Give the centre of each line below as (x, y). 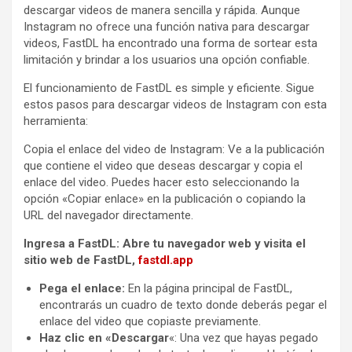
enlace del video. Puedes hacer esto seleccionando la (161, 182)
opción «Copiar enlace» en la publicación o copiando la (165, 198)
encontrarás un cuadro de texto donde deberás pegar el (183, 304)
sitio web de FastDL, (81, 260)
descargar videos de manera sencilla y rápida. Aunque (162, 10)
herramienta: (56, 121)
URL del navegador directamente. (108, 215)
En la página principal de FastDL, (209, 288)
